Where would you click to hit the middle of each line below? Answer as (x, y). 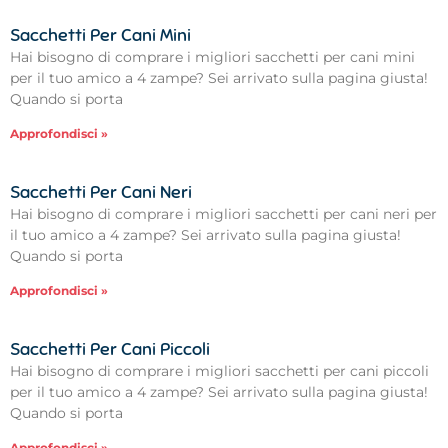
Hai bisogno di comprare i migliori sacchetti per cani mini (212, 56)
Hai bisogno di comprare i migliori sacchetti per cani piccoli (219, 370)
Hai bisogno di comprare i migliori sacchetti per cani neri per (223, 213)
